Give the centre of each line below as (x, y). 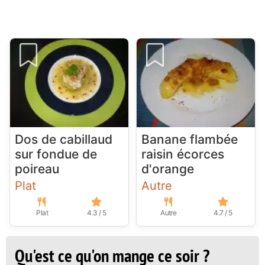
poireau (37, 169)
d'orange (167, 169)
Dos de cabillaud (64, 140)
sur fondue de (56, 154)
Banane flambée (189, 140)
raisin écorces (182, 154)
